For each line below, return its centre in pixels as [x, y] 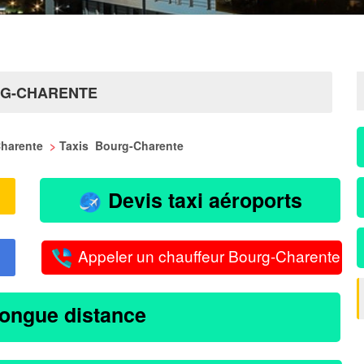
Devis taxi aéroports [202, 200]
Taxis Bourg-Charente [121, 145]
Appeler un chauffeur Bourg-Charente [207, 256]
